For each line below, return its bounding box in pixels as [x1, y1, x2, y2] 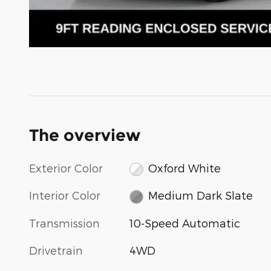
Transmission [29, 216, 100, 229]
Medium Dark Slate [148, 189, 253, 202]
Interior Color [29, 189, 100, 202]
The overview [29, 125, 140, 145]
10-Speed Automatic [129, 216, 241, 229]
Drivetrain [29, 243, 83, 256]
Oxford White [148, 161, 221, 174]
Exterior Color [29, 161, 103, 174]
